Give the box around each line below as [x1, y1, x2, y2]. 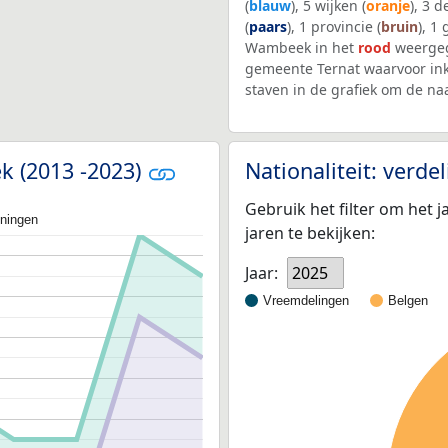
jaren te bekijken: [245, 221, 375, 244]
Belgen [388, 292, 428, 308]
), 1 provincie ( [287, 17, 381, 37]
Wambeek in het [245, 38, 358, 58]
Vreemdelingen [263, 292, 349, 308]
